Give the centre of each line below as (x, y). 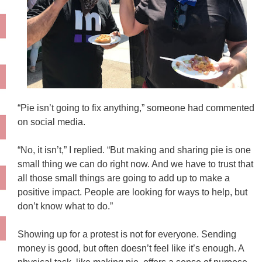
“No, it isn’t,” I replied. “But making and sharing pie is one (134, 150)
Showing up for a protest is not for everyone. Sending (127, 234)
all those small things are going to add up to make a (124, 178)
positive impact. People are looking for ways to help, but (132, 192)
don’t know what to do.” (66, 206)
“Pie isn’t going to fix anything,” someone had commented (136, 108)
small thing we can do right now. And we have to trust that (135, 164)
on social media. (53, 122)
